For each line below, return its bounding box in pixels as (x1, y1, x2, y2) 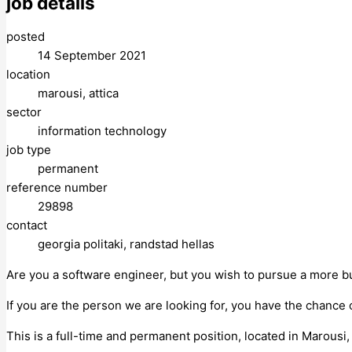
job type (6, 141, 51, 157)
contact (6, 217, 47, 233)
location (6, 66, 50, 82)
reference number (6, 179, 108, 195)
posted (6, 28, 45, 44)
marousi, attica (38, 85, 119, 101)
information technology (38, 123, 167, 138)
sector (6, 104, 42, 119)
